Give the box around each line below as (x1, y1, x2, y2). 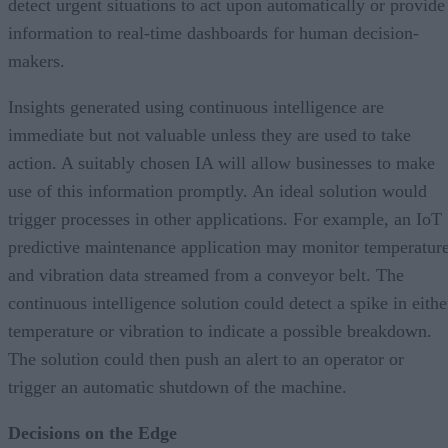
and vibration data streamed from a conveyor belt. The (8, 264, 404, 285)
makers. (8, 50, 65, 71)
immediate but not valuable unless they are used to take (8, 124, 411, 145)
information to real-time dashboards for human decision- (8, 22, 419, 43)
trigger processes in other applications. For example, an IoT (8, 208, 442, 229)
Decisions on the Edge (8, 422, 177, 443)
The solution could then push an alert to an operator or (8, 348, 404, 369)
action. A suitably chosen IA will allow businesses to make (8, 152, 435, 173)
